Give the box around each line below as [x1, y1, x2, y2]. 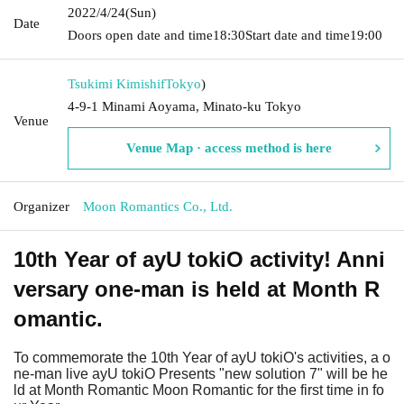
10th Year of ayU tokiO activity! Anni [14, 246, 385, 271]
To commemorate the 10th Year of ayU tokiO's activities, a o [14, 349, 390, 365]
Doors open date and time [68, 27, 213, 42]
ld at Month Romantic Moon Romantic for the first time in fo [14, 381, 384, 398]
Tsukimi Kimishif [68, 76, 165, 91]
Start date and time [245, 27, 350, 42]
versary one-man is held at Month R [14, 276, 380, 301]
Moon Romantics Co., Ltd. [83, 198, 233, 214]
